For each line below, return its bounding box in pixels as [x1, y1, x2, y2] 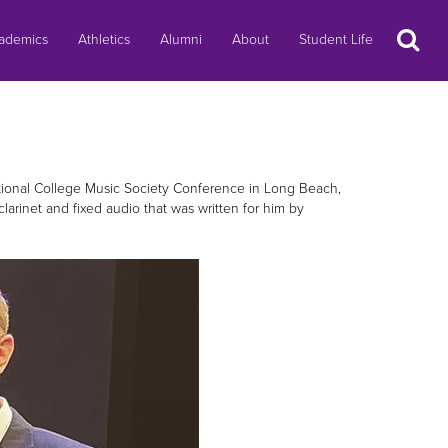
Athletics [78, 31, 130, 48]
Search [396, 28, 432, 42]
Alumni [160, 31, 202, 48]
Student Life [299, 31, 373, 48]
